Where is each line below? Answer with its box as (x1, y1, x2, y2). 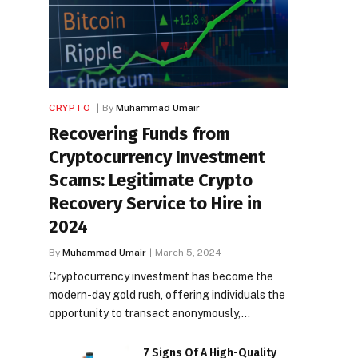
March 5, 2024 (155, 246, 221, 258)
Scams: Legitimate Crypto (49, 169, 253, 191)
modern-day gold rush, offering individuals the (49, 288, 285, 301)
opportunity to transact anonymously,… (49, 306, 250, 320)
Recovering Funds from (49, 122, 230, 145)
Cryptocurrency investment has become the (49, 269, 273, 283)
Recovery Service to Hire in (49, 192, 261, 214)
